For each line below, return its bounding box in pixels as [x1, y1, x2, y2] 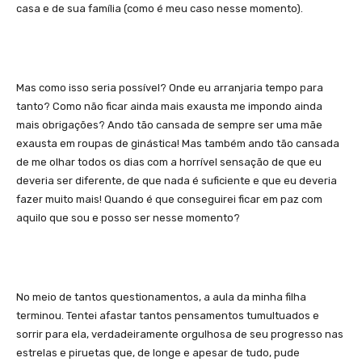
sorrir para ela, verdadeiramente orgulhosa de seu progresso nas [16, 327, 343, 340]
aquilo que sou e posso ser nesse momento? [16, 211, 240, 224]
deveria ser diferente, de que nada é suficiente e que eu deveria [16, 174, 337, 187]
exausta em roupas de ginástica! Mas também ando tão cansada [16, 137, 339, 149]
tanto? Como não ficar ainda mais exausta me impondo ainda [16, 99, 322, 112]
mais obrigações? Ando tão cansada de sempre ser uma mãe [16, 118, 322, 131]
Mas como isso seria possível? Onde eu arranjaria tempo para [16, 81, 323, 94]
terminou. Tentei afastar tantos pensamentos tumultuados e [16, 309, 319, 322]
